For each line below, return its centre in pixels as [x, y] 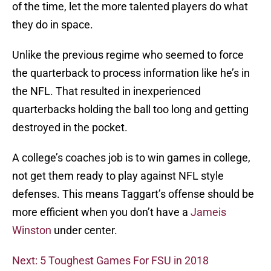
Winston [32, 230]
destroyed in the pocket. [70, 128]
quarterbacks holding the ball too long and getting [130, 109]
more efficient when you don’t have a [101, 212]
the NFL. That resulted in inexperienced [106, 91]
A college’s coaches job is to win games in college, [131, 158]
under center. [84, 230]
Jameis [208, 212]
